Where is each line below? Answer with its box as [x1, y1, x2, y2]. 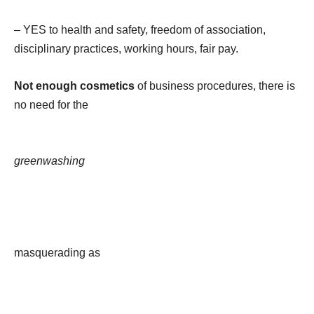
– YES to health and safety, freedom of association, [14, 23, 266, 36]
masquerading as [14, 246, 100, 259]
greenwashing [14, 154, 85, 167]
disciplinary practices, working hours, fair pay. [14, 42, 238, 55]
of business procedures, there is [135, 79, 295, 92]
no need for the [14, 98, 88, 111]
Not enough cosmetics [14, 79, 135, 92]
